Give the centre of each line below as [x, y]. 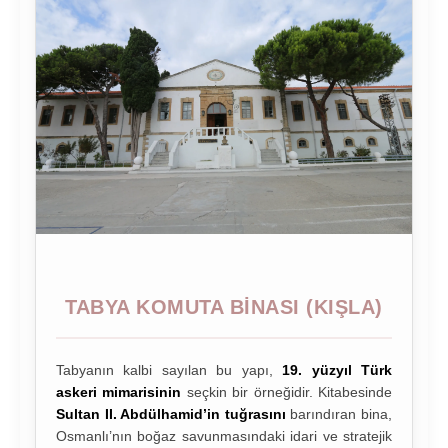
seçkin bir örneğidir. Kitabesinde [287, 391]
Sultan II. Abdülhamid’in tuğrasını [171, 413]
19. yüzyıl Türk [337, 369]
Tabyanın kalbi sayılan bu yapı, [169, 369]
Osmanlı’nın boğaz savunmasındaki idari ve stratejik [224, 435]
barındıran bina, [339, 413]
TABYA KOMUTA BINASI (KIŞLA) [224, 306]
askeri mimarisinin [119, 391]
